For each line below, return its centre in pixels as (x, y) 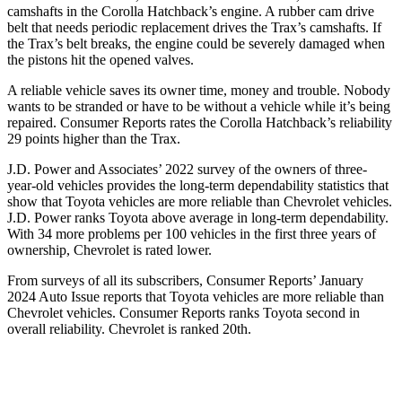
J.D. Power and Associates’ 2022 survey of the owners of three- (187, 170)
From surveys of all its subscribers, (107, 281)
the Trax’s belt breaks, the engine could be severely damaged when (196, 44)
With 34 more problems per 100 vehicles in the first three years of (192, 234)
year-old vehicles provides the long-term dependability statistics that (198, 186)
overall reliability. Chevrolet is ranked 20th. (129, 329)
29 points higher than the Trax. (94, 139)
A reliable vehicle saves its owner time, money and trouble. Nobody (199, 91)
